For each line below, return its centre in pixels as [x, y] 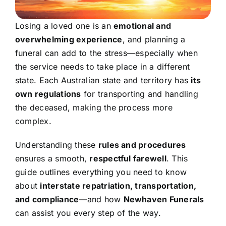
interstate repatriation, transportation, [118, 185]
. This [177, 158]
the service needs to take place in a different [102, 66]
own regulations [48, 94]
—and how [101, 199]
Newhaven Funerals [164, 199]
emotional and [142, 25]
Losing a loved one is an [64, 25]
